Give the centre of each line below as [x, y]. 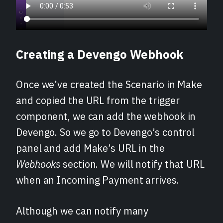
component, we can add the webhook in [106, 116]
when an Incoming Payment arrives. [98, 180]
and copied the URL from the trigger [98, 100]
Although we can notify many [82, 211]
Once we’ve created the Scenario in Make [109, 84]
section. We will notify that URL [132, 164]
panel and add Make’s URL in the [90, 148]
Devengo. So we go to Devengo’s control [106, 132]
